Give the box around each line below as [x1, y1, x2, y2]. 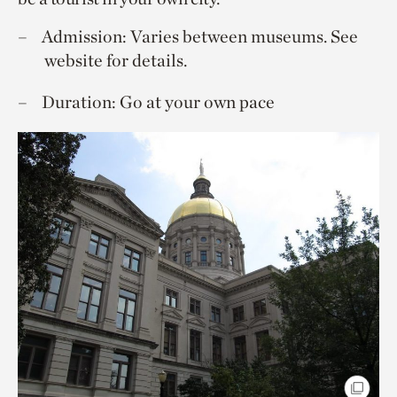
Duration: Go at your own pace [42, 90, 275, 113]
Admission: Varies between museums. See [42, 25, 358, 47]
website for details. [43, 49, 187, 71]
